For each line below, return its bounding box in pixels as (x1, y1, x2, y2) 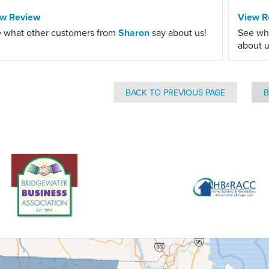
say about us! (150, 26, 207, 39)
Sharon (118, 26, 150, 40)
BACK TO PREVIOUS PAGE (125, 86, 225, 98)
